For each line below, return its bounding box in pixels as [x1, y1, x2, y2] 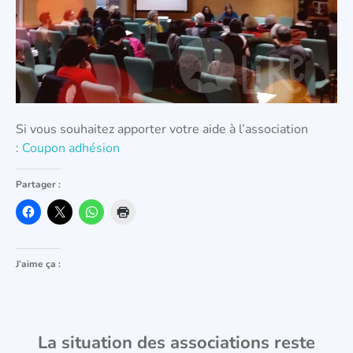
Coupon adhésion [22, 139, 120, 157]
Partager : [16, 178, 61, 191]
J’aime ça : [16, 258, 61, 271]
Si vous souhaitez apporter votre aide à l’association [16, 121, 308, 138]
